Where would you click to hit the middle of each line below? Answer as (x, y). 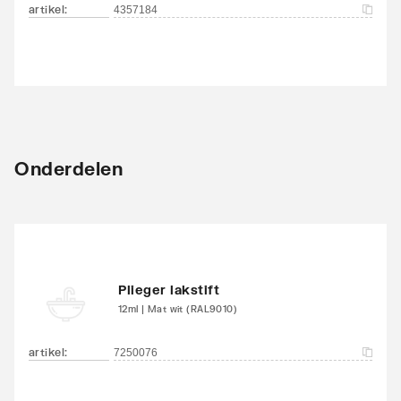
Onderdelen (68, 168)
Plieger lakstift (169, 289)
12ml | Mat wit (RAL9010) (178, 308)
